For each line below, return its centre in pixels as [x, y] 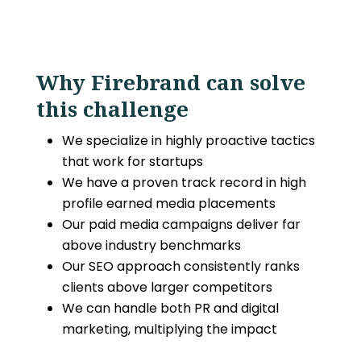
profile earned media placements [168, 203]
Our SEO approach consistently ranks [180, 266]
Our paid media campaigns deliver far [181, 224]
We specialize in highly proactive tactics [188, 141]
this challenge [112, 109]
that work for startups [132, 162]
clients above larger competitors [167, 287]
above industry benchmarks [151, 245]
